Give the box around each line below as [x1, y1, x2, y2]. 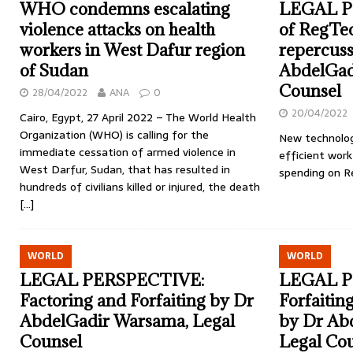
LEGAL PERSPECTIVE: [20, 269, 204, 291]
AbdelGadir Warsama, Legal [20, 310, 235, 332]
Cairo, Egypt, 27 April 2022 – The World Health [20, 109, 256, 126]
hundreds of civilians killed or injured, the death [20, 178, 260, 195]
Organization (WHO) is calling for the [20, 126, 209, 143]
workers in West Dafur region [20, 39, 245, 61]
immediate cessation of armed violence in [20, 143, 236, 161]
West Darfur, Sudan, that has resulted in [20, 161, 230, 178]
